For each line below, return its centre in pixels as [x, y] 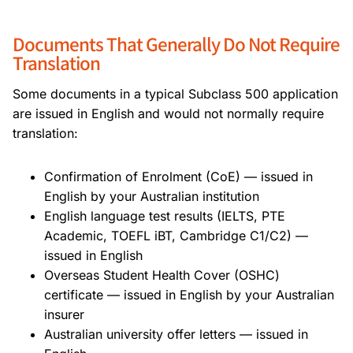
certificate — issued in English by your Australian [189, 294]
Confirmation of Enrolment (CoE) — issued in [178, 176]
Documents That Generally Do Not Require [176, 43]
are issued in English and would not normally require [168, 113]
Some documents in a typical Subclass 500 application [175, 93]
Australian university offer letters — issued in [176, 334]
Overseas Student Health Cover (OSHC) [162, 275]
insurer [64, 314]
